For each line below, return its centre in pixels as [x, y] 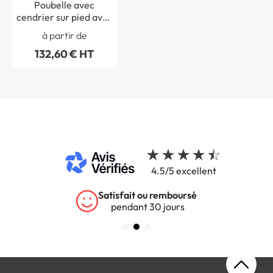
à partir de [64, 36]
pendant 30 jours [147, 207]
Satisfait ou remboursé [147, 195]
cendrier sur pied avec [64, 17]
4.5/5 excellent [183, 171]
